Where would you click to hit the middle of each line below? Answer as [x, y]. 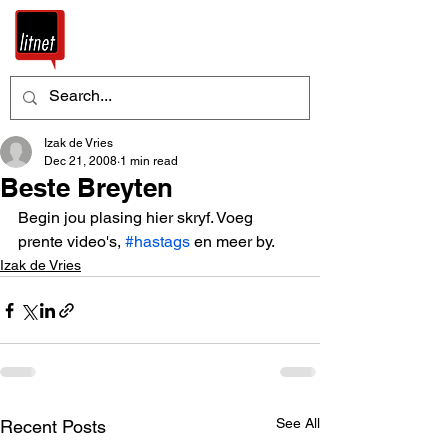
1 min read [149, 161]
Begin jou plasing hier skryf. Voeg [137, 217]
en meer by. [232, 241]
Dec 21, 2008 [80, 161]
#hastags [157, 241]
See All [298, 423]
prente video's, [71, 241]
